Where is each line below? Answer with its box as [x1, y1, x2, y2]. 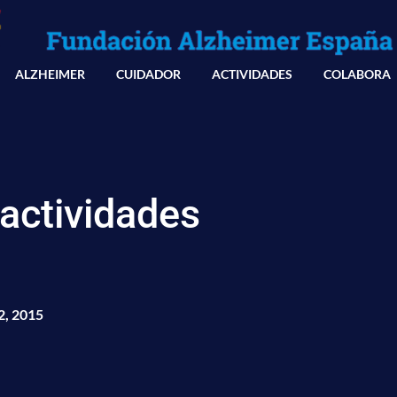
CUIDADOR [116, 66, 182, 82]
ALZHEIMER [15, 66, 86, 82]
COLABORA [323, 66, 392, 82]
